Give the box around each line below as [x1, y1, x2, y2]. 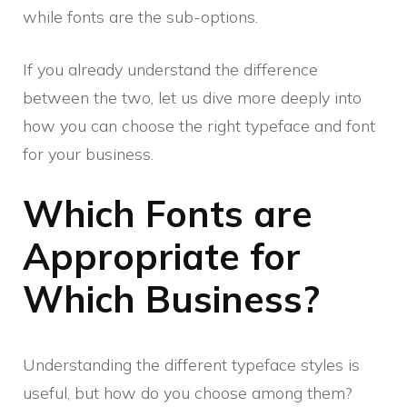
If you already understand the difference [23, 59, 318, 81]
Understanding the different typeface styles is [23, 354, 360, 376]
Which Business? [23, 276, 320, 323]
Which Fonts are [23, 191, 313, 237]
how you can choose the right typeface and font [23, 115, 375, 137]
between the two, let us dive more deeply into [23, 87, 362, 109]
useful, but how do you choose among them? [23, 382, 352, 404]
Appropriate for [23, 233, 301, 280]
